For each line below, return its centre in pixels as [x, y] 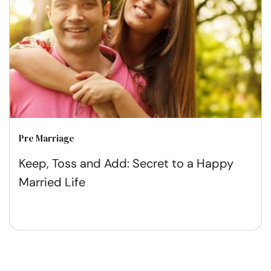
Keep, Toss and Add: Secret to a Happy [126, 164]
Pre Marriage [47, 139]
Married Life [52, 182]
